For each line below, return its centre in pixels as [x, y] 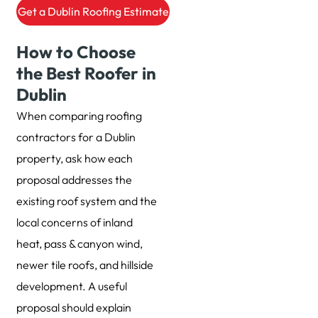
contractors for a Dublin [76, 137]
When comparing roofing [79, 116]
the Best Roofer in [86, 73]
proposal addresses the [74, 180]
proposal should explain [73, 308]
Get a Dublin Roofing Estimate [93, 12]
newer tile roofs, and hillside [84, 265]
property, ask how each [74, 159]
